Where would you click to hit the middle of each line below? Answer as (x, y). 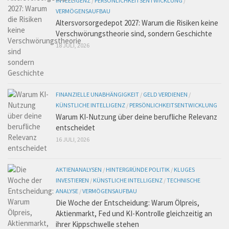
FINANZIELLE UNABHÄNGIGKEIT (97, 94)
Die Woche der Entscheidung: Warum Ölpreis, (128, 202)
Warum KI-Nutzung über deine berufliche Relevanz (136, 117)
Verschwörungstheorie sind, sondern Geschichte (134, 33)
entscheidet (75, 127)
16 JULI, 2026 (73, 139)
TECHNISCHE (184, 180)
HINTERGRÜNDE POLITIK (138, 169)
